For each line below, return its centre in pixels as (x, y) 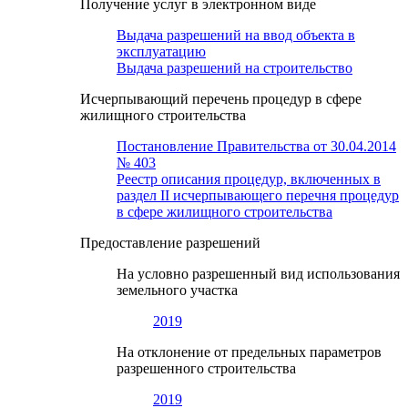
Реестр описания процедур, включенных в (249, 179)
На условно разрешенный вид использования (258, 274)
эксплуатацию (161, 52)
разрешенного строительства (206, 369)
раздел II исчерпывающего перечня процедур (258, 196)
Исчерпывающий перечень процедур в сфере (221, 99)
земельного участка (177, 291)
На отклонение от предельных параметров (249, 352)
